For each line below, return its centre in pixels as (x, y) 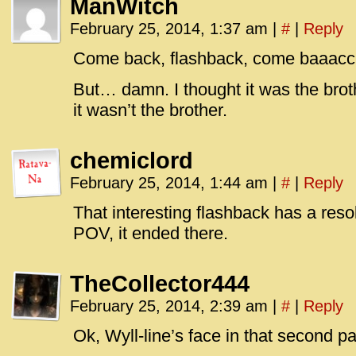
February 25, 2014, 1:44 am (171, 183)
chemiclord (132, 161)
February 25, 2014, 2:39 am (171, 306)
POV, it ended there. (151, 233)
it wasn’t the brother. (150, 110)
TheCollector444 (160, 284)
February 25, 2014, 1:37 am (171, 29)
